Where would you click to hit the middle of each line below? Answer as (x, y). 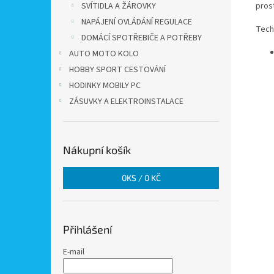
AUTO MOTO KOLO (104, 54)
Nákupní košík (97, 150)
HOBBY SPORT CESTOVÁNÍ (117, 70)
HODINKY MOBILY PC (105, 86)
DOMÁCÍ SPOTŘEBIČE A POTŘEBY (142, 38)
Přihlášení (87, 229)
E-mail (74, 252)
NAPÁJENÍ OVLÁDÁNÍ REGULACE (137, 22)
